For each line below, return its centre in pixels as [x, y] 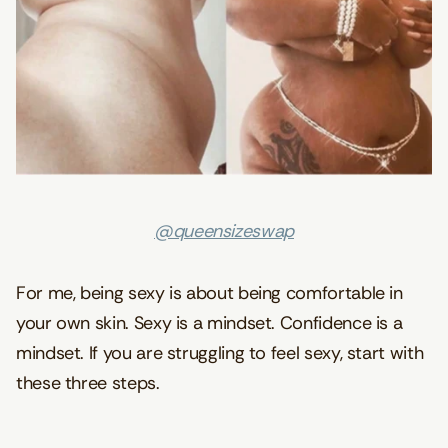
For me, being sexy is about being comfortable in [209, 292]
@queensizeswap [224, 230]
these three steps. [88, 382]
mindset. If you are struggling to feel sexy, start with [220, 352]
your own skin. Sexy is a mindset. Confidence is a [209, 322]
